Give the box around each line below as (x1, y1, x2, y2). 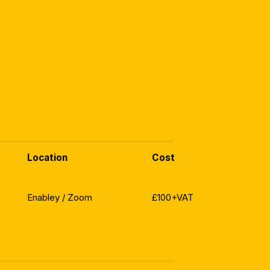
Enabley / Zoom (27, 192, 92, 204)
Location (27, 152, 67, 164)
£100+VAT (151, 192, 193, 204)
